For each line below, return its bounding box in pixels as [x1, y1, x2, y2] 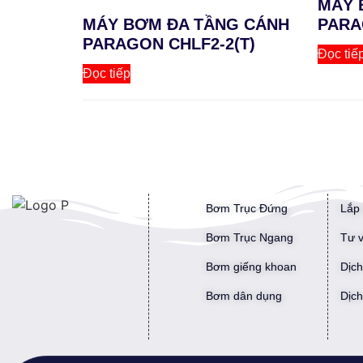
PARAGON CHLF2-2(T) [83, 35, 255, 53]
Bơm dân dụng [206, 289, 282, 303]
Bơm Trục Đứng [206, 202, 288, 216]
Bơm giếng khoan [206, 260, 297, 274]
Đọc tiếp [83, 66, 130, 81]
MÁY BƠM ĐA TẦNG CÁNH [83, 15, 289, 34]
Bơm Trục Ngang [206, 231, 293, 245]
